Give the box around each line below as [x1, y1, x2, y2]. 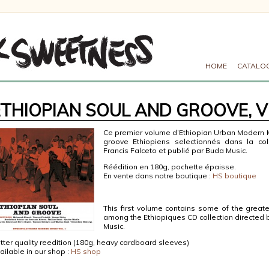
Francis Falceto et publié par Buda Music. [103, 146, 247, 155]
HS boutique [211, 171, 256, 180]
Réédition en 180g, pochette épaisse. [103, 162, 236, 171]
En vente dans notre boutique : [103, 171, 211, 180]
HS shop [71, 247, 101, 256]
